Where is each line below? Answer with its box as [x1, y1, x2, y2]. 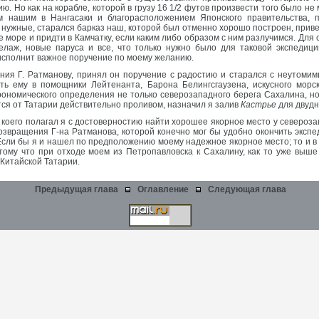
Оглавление [137, 184, 189, 194]
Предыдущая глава [34, 184, 118, 194]
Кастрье [241, 100, 276, 110]
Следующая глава [207, 184, 286, 194]
